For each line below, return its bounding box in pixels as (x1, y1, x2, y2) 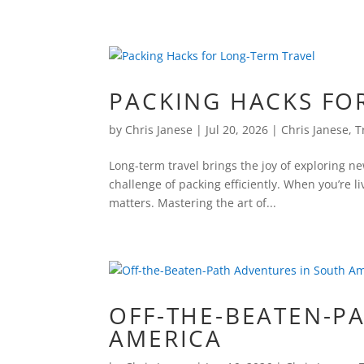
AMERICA (109, 323, 223, 353)
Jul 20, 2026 (206, 122, 269, 137)
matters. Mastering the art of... (109, 195, 277, 210)
